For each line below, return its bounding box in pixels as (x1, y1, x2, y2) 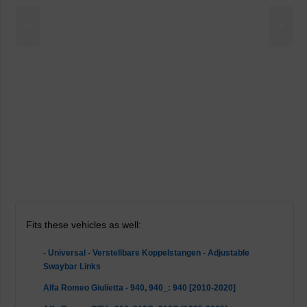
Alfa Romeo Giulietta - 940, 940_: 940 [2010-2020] (43, 283, 236, 293)
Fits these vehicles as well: (26, 219, 141, 230)
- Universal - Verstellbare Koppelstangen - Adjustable (43, 248, 249, 258)
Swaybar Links (43, 262, 101, 271)
